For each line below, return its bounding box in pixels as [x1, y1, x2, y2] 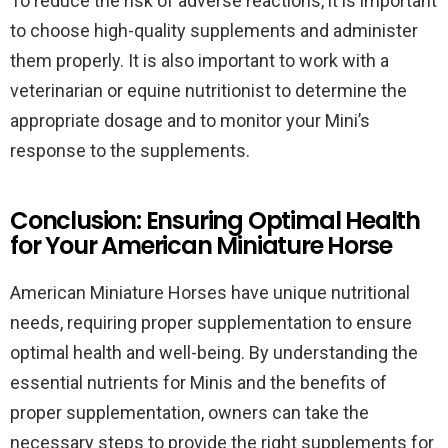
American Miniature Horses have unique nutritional [10, 282, 410, 303]
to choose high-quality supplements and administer [10, 20, 418, 41]
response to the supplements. [10, 140, 250, 161]
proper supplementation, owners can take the [10, 402, 369, 423]
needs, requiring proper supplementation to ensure [10, 312, 412, 333]
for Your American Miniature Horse [10, 229, 392, 262]
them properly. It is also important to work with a [10, 50, 389, 71]
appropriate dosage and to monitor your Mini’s [10, 110, 370, 131]
